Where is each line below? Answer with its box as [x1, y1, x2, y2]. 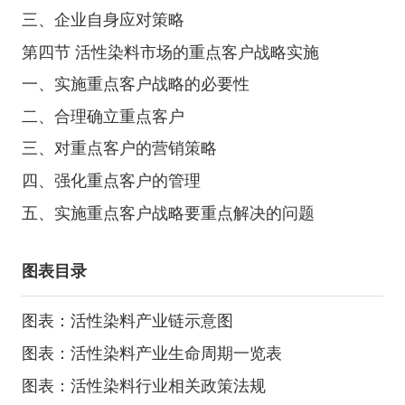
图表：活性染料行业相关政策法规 [21, 375, 266, 395]
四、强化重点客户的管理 [21, 171, 201, 190]
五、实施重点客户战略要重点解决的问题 [21, 202, 315, 222]
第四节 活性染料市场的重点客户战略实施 [21, 42, 319, 61]
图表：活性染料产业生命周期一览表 [21, 343, 282, 363]
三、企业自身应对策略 [21, 10, 184, 30]
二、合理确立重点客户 [21, 106, 184, 126]
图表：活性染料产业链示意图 [21, 311, 233, 331]
